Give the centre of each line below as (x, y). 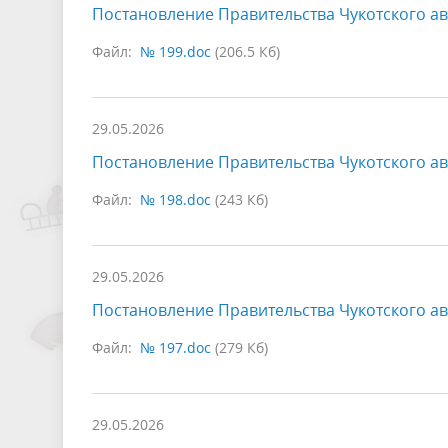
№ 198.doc (175, 200)
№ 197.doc (175, 348)
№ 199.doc (175, 52)
